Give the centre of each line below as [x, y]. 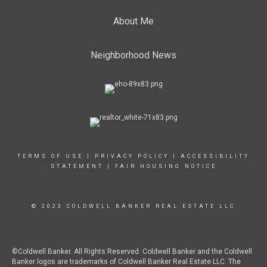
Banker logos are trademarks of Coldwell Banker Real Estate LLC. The [126, 262]
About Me [133, 21]
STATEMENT [77, 166]
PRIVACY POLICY [132, 156]
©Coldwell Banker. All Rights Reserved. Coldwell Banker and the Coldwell [132, 252]
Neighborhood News [133, 55]
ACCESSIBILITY [215, 156]
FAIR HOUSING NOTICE [166, 166]
